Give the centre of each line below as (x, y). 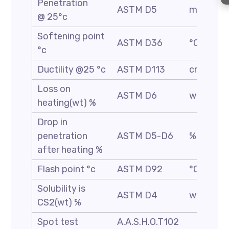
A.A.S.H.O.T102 (148, 222)
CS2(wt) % (60, 202)
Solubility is (62, 189)
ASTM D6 (137, 96)
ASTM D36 (140, 43)
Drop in (53, 122)
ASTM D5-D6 (145, 136)
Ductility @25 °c (72, 70)
